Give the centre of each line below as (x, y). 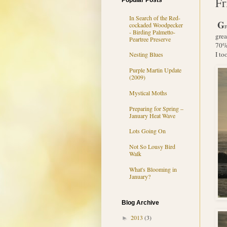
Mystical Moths (148, 92)
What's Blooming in (153, 169)
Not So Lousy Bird (152, 147)
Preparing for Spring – (156, 108)
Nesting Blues (146, 54)
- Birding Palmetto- (152, 32)
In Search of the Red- (155, 17)
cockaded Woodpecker (156, 25)
